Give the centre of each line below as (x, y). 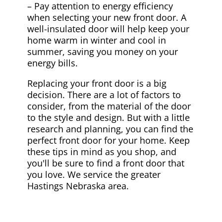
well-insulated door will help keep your (108, 28)
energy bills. (52, 63)
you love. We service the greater (94, 174)
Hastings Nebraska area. (78, 186)
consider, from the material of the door (109, 106)
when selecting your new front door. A (107, 17)
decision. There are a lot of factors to (104, 94)
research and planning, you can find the (110, 129)
